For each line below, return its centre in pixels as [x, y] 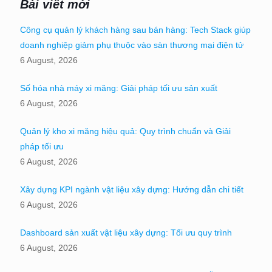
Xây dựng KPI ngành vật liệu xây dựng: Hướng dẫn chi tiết [132, 189]
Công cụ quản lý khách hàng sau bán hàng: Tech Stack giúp [135, 29]
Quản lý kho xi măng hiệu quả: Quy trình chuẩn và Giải [125, 131]
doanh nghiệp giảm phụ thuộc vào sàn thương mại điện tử [132, 45]
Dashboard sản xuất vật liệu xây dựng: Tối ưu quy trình [126, 232]
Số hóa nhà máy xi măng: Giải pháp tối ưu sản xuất [119, 88]
